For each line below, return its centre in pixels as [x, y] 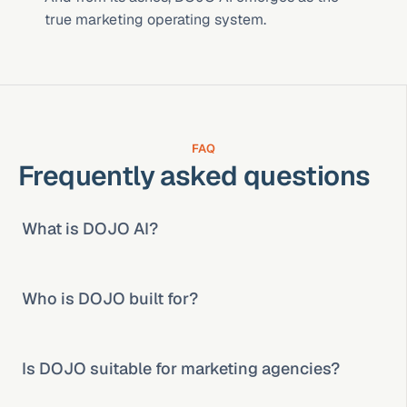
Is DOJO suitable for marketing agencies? [181, 368]
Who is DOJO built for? [110, 298]
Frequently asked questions [194, 176]
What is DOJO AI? [90, 228]
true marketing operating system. [155, 20]
